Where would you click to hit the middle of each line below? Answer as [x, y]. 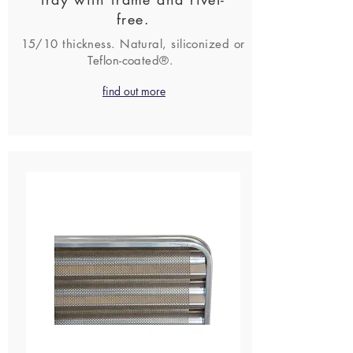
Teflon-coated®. [133, 60]
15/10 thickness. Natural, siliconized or [133, 44]
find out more [134, 91]
